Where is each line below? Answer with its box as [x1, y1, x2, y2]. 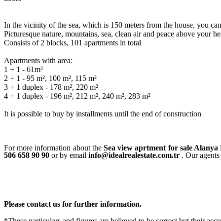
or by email [51, 151, 88, 160]
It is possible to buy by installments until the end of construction [4, 110, 203, 118]
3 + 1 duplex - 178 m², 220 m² [4, 83, 98, 92]
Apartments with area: [4, 56, 73, 65]
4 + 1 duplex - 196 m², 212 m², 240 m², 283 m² [4, 92, 150, 101]
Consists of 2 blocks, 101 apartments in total [4, 38, 141, 47]
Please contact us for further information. [4, 200, 142, 209]
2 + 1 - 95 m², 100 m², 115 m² [4, 74, 97, 83]
